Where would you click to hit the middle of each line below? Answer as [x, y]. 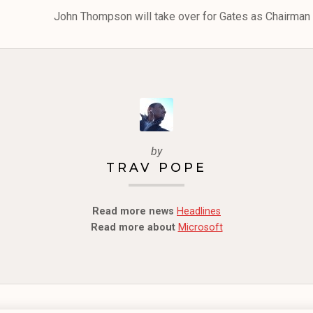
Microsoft [200, 227]
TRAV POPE [156, 167]
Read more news [133, 211]
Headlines [199, 211]
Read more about [133, 227]
